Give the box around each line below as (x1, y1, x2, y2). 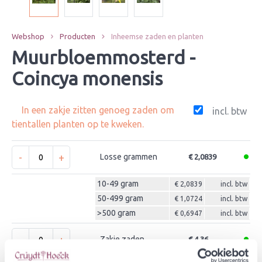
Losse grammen (100, 152, 157, 161)
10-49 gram (97, 179, 139, 188)
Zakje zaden (100, 235, 144, 244)
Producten (60, 32, 96, 40)
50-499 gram (97, 194, 143, 203)
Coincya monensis (12, 68, 163, 89)
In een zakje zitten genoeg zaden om (22, 105, 174, 115)
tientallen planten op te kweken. (12, 119, 144, 129)
